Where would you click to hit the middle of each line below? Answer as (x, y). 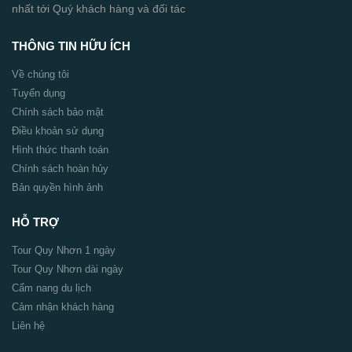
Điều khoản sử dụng (58, 131)
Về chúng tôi (40, 75)
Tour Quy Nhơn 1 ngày (64, 251)
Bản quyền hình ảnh (57, 188)
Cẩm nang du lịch (51, 288)
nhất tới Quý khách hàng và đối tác (99, 9)
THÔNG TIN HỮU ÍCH (71, 46)
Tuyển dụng (38, 93)
